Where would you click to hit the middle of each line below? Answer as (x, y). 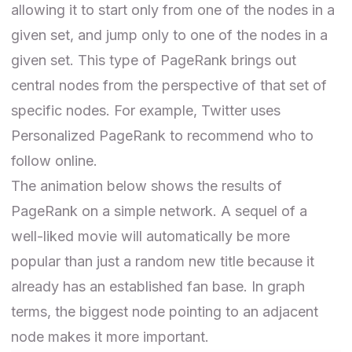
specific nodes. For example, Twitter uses (146, 111)
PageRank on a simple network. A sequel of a (159, 211)
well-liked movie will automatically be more (150, 236)
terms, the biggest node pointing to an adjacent (165, 312)
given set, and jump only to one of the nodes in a (169, 35)
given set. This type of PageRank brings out (154, 60)
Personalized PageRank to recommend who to (162, 136)
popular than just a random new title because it (163, 262)
